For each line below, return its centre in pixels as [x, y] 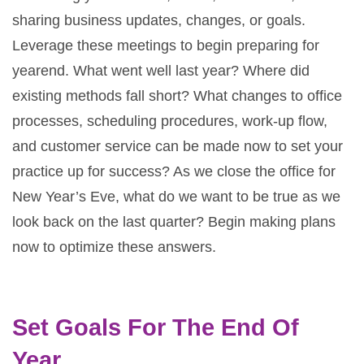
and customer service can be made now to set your [178, 146]
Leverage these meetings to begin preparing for [166, 45]
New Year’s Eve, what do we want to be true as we [176, 196]
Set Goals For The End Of [156, 327]
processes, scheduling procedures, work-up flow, [170, 121]
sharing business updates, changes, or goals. [159, 20]
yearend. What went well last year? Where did [161, 70]
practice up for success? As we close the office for [174, 171]
